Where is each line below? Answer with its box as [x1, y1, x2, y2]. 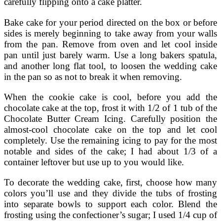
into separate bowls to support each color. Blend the [4, 198, 217, 209]
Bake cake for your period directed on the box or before [4, 17, 217, 28]
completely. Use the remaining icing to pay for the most [4, 135, 217, 146]
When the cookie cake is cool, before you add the [4, 91, 217, 102]
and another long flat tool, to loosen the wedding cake [4, 60, 217, 71]
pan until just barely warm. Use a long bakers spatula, [4, 49, 217, 60]
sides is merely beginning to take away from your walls [4, 28, 217, 38]
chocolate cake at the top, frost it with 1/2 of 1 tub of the [4, 102, 217, 113]
